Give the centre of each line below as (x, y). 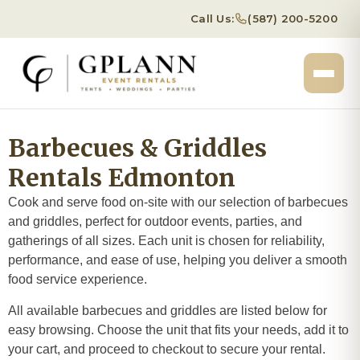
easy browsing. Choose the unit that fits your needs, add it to (178, 330)
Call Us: (213, 18)
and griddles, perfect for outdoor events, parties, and (155, 221)
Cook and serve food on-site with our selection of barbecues (178, 202)
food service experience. (78, 279)
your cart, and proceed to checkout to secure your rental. (167, 349)
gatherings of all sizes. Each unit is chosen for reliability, (166, 241)
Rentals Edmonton (122, 178)
